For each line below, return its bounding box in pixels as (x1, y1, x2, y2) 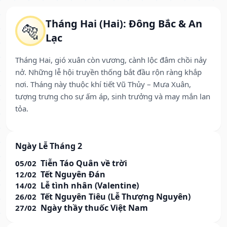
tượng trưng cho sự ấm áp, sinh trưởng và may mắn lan (15, 91, 210, 102)
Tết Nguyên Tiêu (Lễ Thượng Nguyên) (41, 191, 191, 203)
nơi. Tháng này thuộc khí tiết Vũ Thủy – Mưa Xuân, (15, 79, 191, 90)
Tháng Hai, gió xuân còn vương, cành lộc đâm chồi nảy (15, 55, 207, 65)
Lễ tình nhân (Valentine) (41, 180, 139, 192)
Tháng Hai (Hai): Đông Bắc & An (46, 17, 202, 31)
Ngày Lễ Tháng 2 (15, 140, 82, 152)
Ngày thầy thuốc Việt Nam (41, 202, 148, 214)
